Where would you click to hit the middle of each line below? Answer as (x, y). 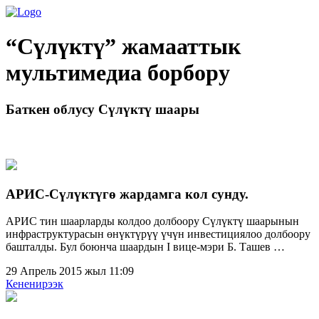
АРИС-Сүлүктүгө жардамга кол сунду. (127, 194)
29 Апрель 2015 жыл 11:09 (70, 271)
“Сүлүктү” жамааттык (123, 47)
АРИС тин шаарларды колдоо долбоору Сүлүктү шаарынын (152, 221)
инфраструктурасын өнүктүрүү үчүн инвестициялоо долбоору (158, 234)
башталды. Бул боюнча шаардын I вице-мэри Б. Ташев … (145, 247)
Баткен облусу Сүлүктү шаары (103, 109)
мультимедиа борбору (118, 73)
